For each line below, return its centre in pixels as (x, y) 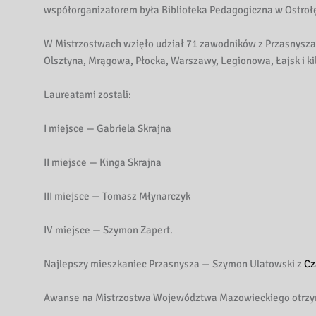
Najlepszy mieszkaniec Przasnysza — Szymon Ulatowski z (174, 264)
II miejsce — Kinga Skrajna (103, 163)
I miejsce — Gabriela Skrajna (108, 129)
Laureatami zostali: (87, 95)
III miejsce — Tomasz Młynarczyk (117, 196)
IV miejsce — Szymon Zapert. (108, 230)
